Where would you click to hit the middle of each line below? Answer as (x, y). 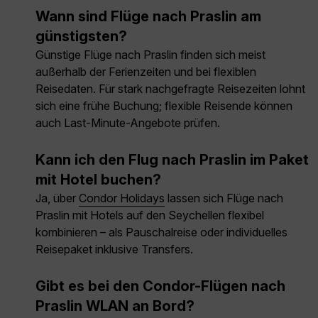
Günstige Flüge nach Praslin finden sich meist (150, 55)
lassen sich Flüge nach (224, 198)
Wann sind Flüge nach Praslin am (148, 17)
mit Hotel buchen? (98, 180)
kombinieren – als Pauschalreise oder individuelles (161, 232)
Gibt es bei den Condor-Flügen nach (160, 286)
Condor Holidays (122, 198)
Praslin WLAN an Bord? (115, 306)
